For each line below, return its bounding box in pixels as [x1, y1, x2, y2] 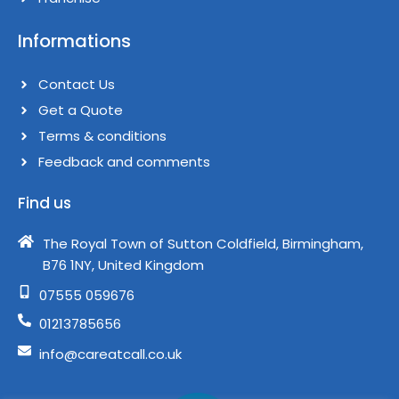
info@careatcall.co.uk [38, 345, 182, 364]
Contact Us [37, 75, 115, 94]
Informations [18, 28, 131, 54]
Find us [18, 192, 71, 215]
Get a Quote [37, 101, 123, 120]
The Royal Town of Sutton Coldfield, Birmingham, [42, 234, 363, 254]
